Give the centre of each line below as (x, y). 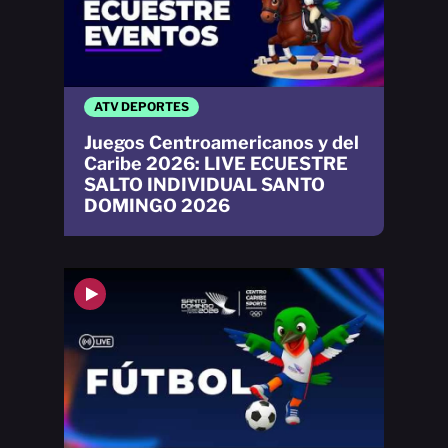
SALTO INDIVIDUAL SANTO (204, 184)
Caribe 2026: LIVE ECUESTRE (216, 163)
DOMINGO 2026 (157, 205)
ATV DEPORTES (141, 106)
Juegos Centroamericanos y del (221, 142)
